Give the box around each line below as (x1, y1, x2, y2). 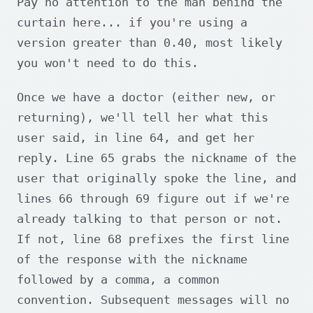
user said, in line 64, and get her (17, 131, 254, 145)
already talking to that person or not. (17, 212, 282, 226)
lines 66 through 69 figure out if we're (17, 191, 289, 206)
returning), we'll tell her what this (17, 110, 268, 125)
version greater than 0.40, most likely (17, 36, 282, 50)
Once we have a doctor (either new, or (17, 90, 275, 105)
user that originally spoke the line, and (17, 171, 296, 186)
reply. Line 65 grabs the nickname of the (17, 151, 296, 166)
